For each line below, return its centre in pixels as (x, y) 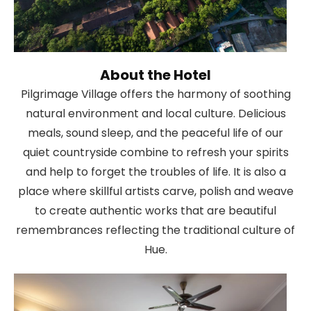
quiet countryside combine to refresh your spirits (155, 153)
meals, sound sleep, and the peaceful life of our (155, 133)
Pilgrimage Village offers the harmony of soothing (155, 94)
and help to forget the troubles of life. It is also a (155, 172)
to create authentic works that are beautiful (155, 211)
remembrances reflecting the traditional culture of (155, 230)
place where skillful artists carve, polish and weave (155, 192)
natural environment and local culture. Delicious (155, 114)
